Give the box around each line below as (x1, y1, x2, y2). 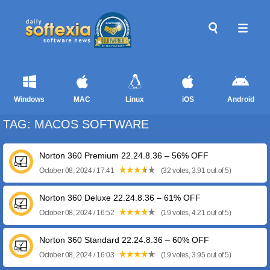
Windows (14, 95, 45, 104)
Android (227, 95, 254, 104)
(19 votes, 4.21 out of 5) (159, 209, 231, 217)
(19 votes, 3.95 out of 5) (159, 251, 231, 259)
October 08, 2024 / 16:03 (39, 251, 116, 259)
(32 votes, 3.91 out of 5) (159, 166, 231, 175)
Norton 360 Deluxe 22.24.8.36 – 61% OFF (39, 193, 201, 202)
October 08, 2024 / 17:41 (39, 166, 116, 175)
